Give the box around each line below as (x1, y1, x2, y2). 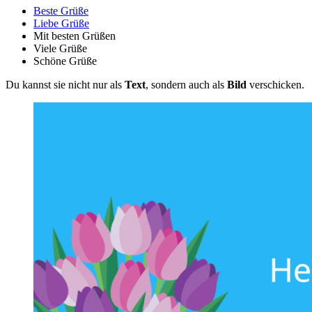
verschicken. (247, 79, 304, 91)
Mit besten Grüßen (33, 30, 116, 42)
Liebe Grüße (33, 17, 89, 30)
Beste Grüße (33, 5, 88, 17)
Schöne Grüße (33, 55, 97, 68)
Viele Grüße (33, 42, 87, 55)
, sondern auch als (146, 79, 227, 91)
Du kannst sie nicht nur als (6, 79, 125, 91)
